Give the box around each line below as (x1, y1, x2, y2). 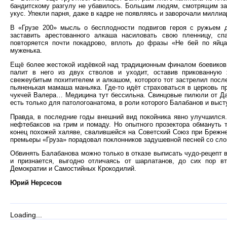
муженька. (10, 47, 42, 55)
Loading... (10, 211, 42, 219)
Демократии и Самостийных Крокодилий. (10, 165, 136, 173)
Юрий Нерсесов (10, 179, 62, 187)
